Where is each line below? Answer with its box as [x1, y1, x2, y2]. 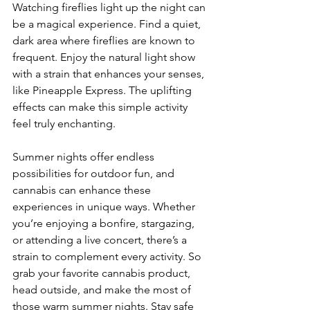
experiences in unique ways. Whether [12, 200, 198, 214]
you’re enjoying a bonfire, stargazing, [12, 217, 197, 230]
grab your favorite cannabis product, [12, 266, 193, 280]
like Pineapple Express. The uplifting [12, 84, 194, 98]
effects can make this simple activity [12, 100, 190, 114]
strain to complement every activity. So [12, 250, 204, 264]
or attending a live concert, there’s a [12, 233, 190, 247]
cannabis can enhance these [12, 183, 154, 197]
